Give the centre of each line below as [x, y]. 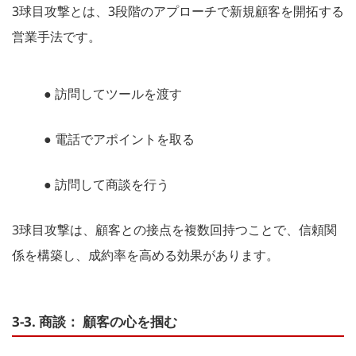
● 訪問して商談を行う [106, 184]
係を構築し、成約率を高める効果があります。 [145, 255]
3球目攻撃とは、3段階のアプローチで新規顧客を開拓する [178, 11]
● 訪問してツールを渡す [113, 93]
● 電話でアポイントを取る [119, 139]
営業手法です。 [56, 36]
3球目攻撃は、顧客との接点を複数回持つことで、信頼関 [174, 229]
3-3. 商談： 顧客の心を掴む [95, 321]
